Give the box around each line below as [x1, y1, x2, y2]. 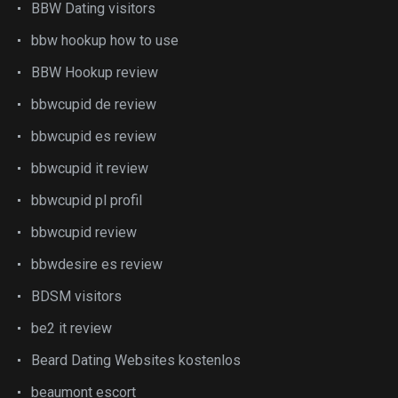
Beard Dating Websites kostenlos [31, 351, 241, 369]
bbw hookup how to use [31, 31, 179, 49]
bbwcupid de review [31, 95, 156, 113]
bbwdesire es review [31, 255, 163, 273]
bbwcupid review [31, 223, 137, 241]
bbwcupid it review [31, 159, 148, 177]
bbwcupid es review [31, 127, 156, 145]
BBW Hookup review [31, 63, 158, 81]
